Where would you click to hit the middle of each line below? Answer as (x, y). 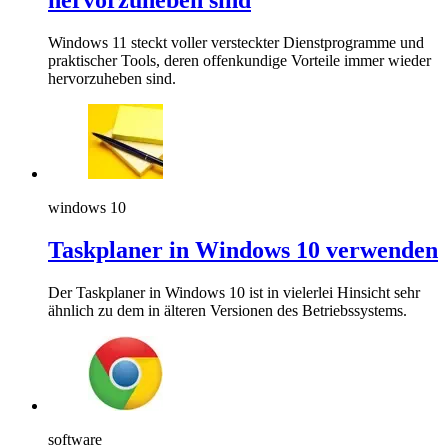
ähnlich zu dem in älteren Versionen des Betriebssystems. (227, 310)
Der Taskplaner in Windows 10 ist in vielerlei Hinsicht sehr (234, 292)
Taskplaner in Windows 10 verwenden (243, 249)
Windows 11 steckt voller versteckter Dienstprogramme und (236, 42)
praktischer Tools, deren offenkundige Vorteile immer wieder (239, 60)
